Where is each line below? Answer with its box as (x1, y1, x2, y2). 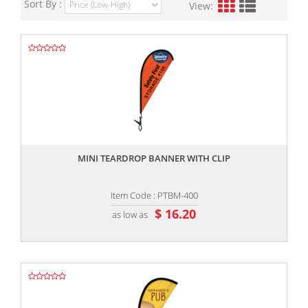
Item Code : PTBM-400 (110, 189, 198, 202)
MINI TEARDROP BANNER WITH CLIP (78, 152, 230, 165)
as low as (112, 208, 148, 221)
